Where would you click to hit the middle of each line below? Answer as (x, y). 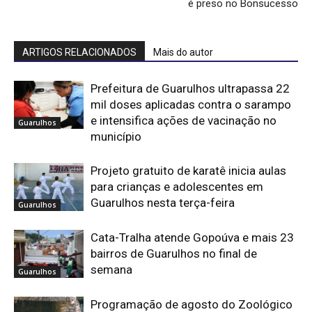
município (116, 136)
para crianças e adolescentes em (177, 186)
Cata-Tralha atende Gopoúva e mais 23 (192, 237)
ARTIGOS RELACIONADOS (79, 52)
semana (111, 269)
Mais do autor (183, 52)
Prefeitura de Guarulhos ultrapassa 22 (190, 88)
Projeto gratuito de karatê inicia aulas (188, 170)
